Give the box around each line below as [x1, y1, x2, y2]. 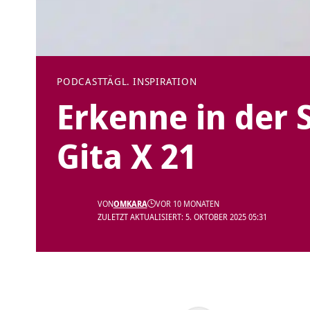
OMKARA [113, 199, 147, 210]
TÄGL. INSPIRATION [102, 75, 197, 89]
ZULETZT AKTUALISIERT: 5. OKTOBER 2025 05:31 [97, 212, 267, 223]
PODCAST [57, 75, 103, 89]
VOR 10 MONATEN [155, 199, 219, 210]
